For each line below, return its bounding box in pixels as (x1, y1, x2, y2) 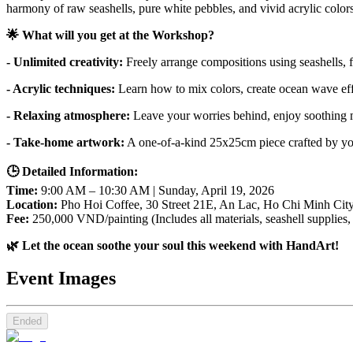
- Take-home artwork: (6, 135, 124, 149)
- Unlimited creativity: (6, 54, 123, 69)
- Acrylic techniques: (6, 81, 118, 95)
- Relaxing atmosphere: (6, 108, 130, 122)
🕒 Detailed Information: (6, 164, 138, 178)
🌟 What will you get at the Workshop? (6, 28, 214, 42)
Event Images (6, 268, 116, 289)
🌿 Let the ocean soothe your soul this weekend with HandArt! (6, 238, 339, 252)
